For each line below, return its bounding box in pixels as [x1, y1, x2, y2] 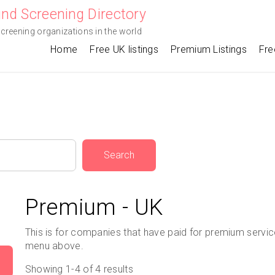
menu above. [25, 240, 83, 252]
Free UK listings [90, 44, 159, 55]
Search [104, 149, 134, 161]
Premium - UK [25, 195, 163, 220]
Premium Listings [171, 44, 247, 55]
